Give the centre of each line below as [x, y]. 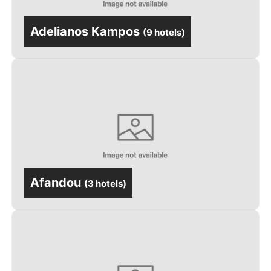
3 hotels [105, 184]
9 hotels [164, 32]
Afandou [56, 183]
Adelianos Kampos [85, 31]
